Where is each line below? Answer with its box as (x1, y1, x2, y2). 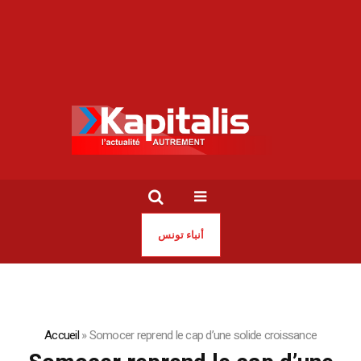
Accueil (44, 326, 79, 344)
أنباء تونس (157, 226, 204, 243)
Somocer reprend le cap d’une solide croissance (89, 326, 317, 344)
